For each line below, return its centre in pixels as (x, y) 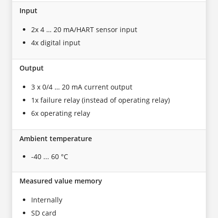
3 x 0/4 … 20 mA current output (82, 87)
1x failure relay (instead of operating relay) (100, 100)
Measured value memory (61, 181)
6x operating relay (61, 113)
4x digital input (56, 42)
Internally (47, 200)
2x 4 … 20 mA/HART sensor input (84, 29)
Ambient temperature (56, 138)
